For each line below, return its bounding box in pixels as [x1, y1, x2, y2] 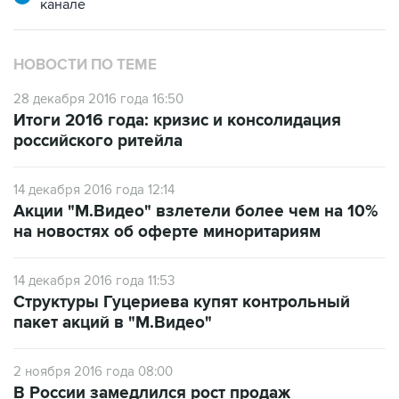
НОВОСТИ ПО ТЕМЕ [13, 56, 157, 74]
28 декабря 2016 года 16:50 [13, 91, 183, 107]
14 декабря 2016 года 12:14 [13, 182, 175, 198]
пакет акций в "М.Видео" [13, 313, 212, 333]
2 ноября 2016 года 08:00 [13, 363, 173, 379]
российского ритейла [13, 131, 183, 151]
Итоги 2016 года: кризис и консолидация [13, 110, 341, 131]
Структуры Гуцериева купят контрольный [13, 292, 350, 313]
